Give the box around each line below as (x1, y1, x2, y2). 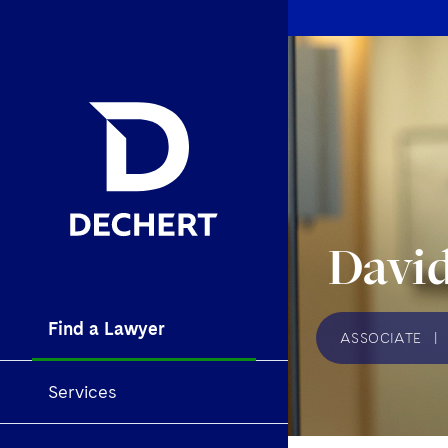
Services (48, 381, 117, 403)
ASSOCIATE (340, 330, 422, 346)
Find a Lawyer (48, 318, 165, 340)
